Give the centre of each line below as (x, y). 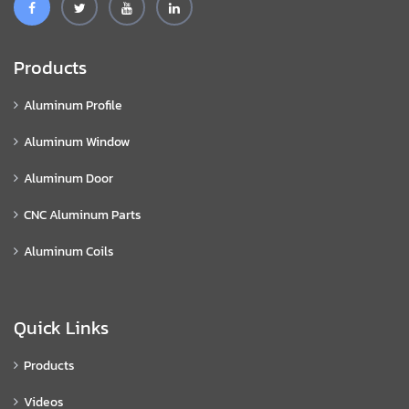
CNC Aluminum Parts (83, 215)
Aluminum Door (68, 179)
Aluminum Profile (73, 106)
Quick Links (61, 328)
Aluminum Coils (69, 252)
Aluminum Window (77, 142)
